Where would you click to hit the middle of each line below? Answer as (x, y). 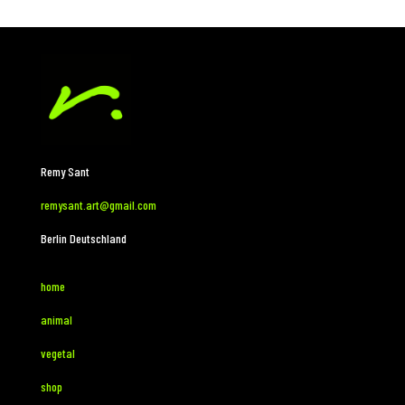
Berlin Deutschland (83, 239)
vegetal (57, 353)
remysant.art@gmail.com (98, 205)
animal (57, 320)
